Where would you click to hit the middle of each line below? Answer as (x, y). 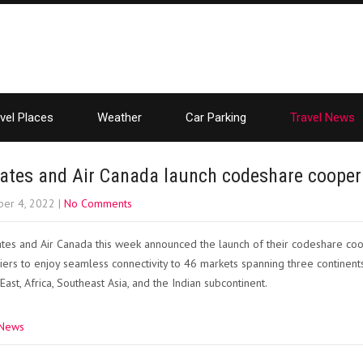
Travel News (322, 117)
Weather (120, 117)
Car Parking (216, 117)
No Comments (98, 203)
